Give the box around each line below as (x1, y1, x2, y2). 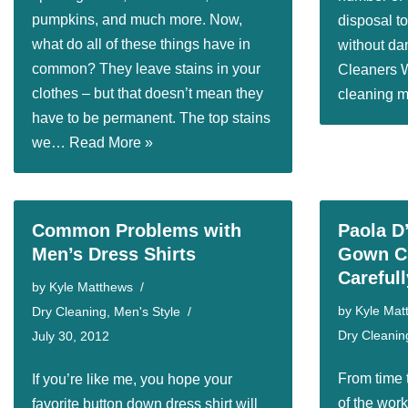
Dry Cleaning (32, 304, 107, 319)
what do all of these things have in (32, 36, 250, 52)
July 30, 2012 (32, 329, 109, 343)
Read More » (69, 135, 153, 150)
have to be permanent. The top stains (32, 110, 270, 126)
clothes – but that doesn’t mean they (32, 86, 263, 101)
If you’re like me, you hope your (32, 372, 232, 387)
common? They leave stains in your (32, 61, 260, 76)
